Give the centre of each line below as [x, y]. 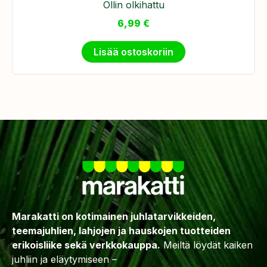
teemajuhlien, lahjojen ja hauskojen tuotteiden [121, 231]
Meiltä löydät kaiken [207, 245]
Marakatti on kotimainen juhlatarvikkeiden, [114, 217]
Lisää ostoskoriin [133, 52]
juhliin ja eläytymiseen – [64, 260]
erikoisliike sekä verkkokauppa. [86, 245]
